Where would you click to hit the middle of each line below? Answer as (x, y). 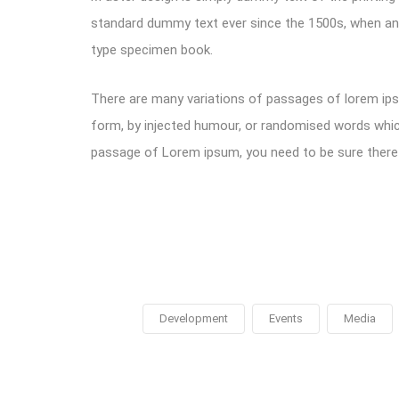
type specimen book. (152, 49)
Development (193, 318)
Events (285, 318)
